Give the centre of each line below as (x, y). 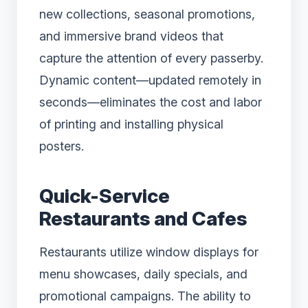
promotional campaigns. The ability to (145, 296)
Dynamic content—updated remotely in (150, 80)
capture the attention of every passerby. (151, 58)
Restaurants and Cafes (143, 218)
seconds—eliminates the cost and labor (151, 102)
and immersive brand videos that (131, 36)
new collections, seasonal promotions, (147, 14)
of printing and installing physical (131, 124)
